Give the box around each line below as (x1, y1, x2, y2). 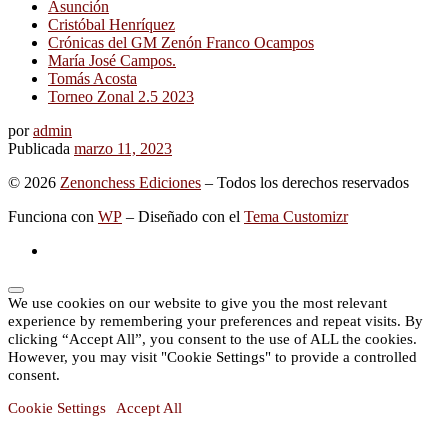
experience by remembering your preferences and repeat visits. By (8, 312, 423, 329)
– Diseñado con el (122, 207, 244, 225)
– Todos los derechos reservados (201, 173, 409, 191)
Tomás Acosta (48, 69, 137, 87)
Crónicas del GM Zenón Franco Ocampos (48, 33, 314, 51)
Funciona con (8, 207, 98, 225)
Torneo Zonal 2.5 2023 (48, 87, 194, 105)
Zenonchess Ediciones (60, 173, 201, 191)
